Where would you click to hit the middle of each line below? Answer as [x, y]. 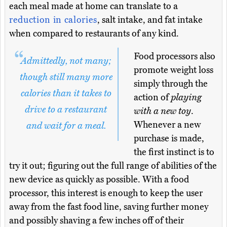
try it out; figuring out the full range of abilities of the [113, 166]
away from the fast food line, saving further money [109, 207]
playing [186, 98]
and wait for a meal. [66, 126]
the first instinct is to [174, 152]
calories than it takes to [66, 93]
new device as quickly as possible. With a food [99, 180]
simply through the [171, 84]
